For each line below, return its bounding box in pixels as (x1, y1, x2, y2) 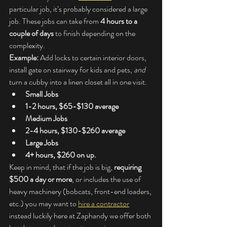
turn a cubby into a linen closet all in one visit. (9, 76, 147, 88)
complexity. (9, 40, 45, 52)
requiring (114, 161, 143, 173)
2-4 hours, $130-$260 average (25, 125, 125, 137)
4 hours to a (100, 15, 139, 27)
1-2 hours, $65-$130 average (25, 100, 119, 112)
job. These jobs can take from (9, 15, 100, 27)
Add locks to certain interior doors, (39, 52, 148, 64)
